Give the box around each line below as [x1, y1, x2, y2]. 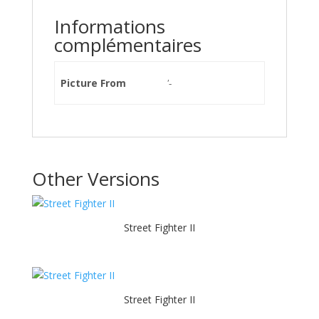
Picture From [61, 76, 126, 90]
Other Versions [31, 166, 159, 192]
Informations [53, 14, 165, 39]
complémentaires [53, 32, 202, 58]
